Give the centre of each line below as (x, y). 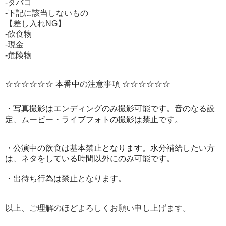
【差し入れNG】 (35, 23)
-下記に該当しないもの (48, 13)
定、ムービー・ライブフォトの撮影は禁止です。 (94, 119)
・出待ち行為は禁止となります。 (66, 178)
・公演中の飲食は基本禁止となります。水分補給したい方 (110, 148)
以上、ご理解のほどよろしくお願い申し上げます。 (98, 208)
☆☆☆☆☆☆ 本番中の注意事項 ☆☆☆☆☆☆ (89, 84)
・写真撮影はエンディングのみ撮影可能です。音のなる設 (110, 109)
